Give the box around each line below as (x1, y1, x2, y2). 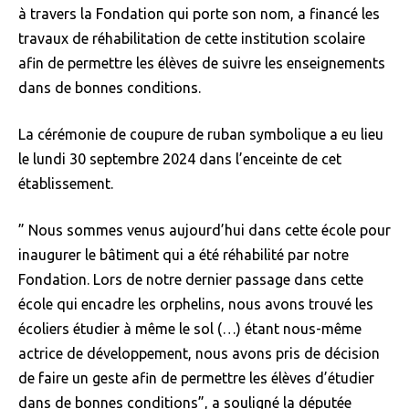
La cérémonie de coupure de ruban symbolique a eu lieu (18, 126, 383, 143)
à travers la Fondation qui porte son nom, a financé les (18, 5, 380, 23)
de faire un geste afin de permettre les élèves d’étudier (18, 370, 374, 387)
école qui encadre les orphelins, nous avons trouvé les (18, 296, 373, 313)
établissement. (18, 175, 113, 193)
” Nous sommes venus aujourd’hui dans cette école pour (18, 222, 391, 239)
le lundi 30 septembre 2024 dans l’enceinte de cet (18, 151, 341, 168)
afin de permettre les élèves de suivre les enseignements (18, 55, 385, 72)
